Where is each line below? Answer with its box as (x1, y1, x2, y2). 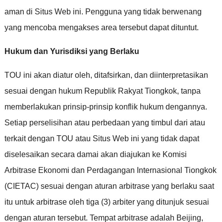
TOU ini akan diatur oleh (4, 70, 90, 79)
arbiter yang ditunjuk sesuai (112, 197, 209, 206)
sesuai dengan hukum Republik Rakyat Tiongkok (4, 86, 177, 95)
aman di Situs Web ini (4, 7, 81, 16)
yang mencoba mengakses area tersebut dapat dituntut (4, 23, 197, 32)
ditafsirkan (94, 70, 130, 79)
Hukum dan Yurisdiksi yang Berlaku (4, 47, 139, 55)
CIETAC (6, 181, 36, 190)
